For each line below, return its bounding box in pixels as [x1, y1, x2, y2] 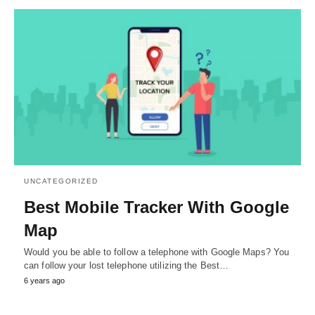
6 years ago [24, 276, 65, 285]
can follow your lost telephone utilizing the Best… [24, 259, 229, 271]
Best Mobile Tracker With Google [24, 197, 289, 217]
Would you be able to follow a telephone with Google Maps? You [24, 246, 290, 257]
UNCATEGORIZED [24, 176, 98, 185]
